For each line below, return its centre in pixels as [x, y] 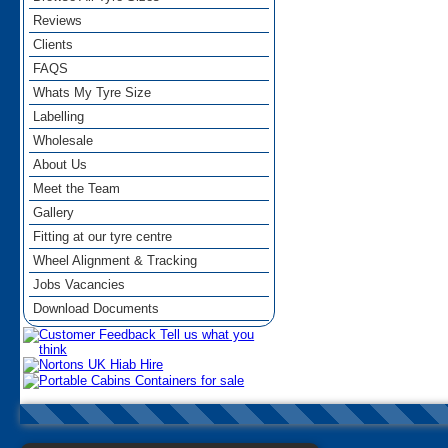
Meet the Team [77, 189]
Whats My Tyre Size [92, 93]
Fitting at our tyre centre [103, 237]
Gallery [54, 213]
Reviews [58, 21]
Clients [53, 45]
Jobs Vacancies [79, 285]
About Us [60, 165]
